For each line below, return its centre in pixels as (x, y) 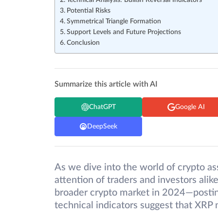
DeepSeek (102, 126)
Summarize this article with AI (106, 84)
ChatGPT (102, 107)
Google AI (190, 107)
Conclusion (83, 43)
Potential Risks (88, 11)
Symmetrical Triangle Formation (114, 22)
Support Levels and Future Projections (124, 32)
